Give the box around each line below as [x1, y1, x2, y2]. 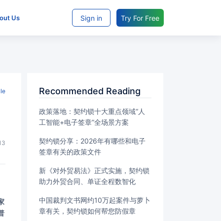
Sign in [80, 13, 102, 22]
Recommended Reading [45, 86, 141, 96]
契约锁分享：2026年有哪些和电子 [39, 137, 146, 145]
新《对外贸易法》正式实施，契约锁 [39, 166, 149, 175]
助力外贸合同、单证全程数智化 [39, 177, 136, 185]
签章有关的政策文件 [39, 147, 101, 156]
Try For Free [121, 13, 159, 22]
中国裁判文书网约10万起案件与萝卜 [39, 196, 150, 204]
